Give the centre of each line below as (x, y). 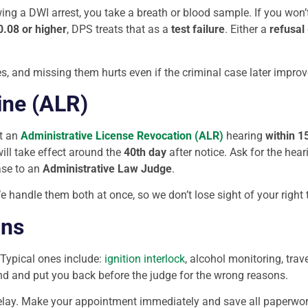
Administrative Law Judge (107, 168)
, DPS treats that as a (119, 30)
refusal (287, 30)
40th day (145, 152)
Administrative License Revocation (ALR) (122, 135)
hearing (244, 135)
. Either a (247, 30)
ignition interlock (145, 258)
